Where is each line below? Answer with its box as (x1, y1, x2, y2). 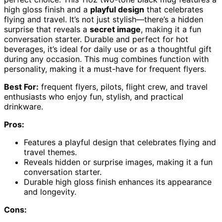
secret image (90, 24, 141, 35)
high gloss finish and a (4, 4, 90, 15)
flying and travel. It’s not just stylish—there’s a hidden (4, 14, 203, 25)
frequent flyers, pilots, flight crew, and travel (39, 82, 208, 92)
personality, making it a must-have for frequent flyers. (4, 64, 206, 74)
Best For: (4, 82, 39, 92)
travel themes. (24, 147, 77, 158)
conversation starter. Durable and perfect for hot (4, 34, 188, 45)
